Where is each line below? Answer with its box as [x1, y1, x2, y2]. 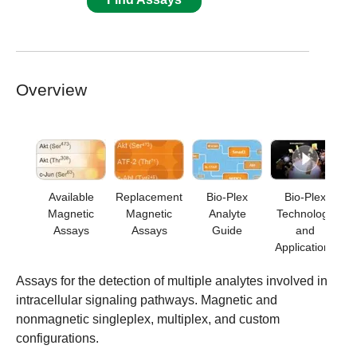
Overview [16, 80, 87, 100]
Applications [275, 240, 335, 253]
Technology [277, 206, 334, 220]
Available [48, 190, 94, 203]
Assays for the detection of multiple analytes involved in [16, 273, 328, 288]
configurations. [16, 331, 99, 345]
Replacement [116, 190, 182, 203]
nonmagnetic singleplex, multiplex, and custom [16, 312, 280, 326]
